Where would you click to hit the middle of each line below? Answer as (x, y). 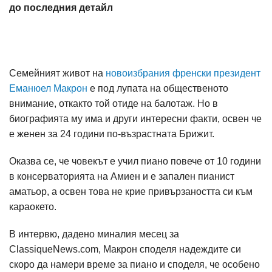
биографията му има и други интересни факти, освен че (135, 119)
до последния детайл (61, 8)
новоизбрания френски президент (183, 73)
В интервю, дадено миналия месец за (94, 234)
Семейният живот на (57, 73)
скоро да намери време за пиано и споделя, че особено (134, 264)
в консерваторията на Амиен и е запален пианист (122, 176)
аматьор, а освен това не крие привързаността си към (131, 192)
